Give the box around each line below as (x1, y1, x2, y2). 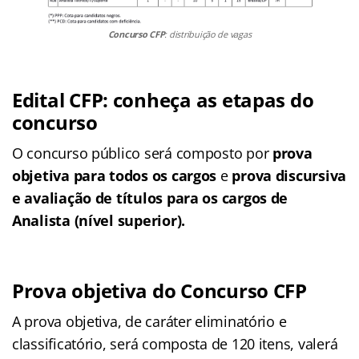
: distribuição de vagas (164, 27, 252, 40)
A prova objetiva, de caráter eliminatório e (12, 311, 287, 331)
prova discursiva (232, 165, 347, 185)
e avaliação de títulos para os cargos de (12, 188, 288, 208)
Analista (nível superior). (12, 210, 185, 230)
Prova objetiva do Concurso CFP (12, 276, 307, 304)
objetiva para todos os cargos (12, 165, 217, 185)
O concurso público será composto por (12, 143, 273, 163)
